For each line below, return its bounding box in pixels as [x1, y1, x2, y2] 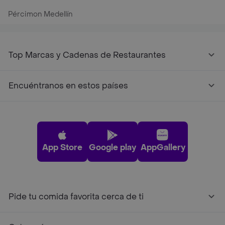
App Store [42, 142, 82, 153]
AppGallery [140, 142, 185, 153]
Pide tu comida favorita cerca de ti [9, 191, 144, 202]
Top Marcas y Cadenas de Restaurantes [9, 50, 166, 61]
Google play [89, 142, 136, 153]
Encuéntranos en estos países [9, 80, 128, 91]
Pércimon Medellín [8, 10, 72, 20]
